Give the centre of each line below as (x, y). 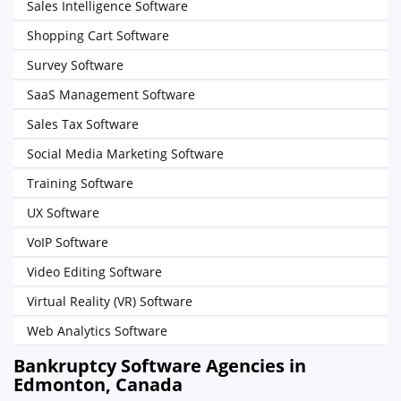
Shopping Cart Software (98, 35)
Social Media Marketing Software (125, 154)
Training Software (80, 183)
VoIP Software (68, 242)
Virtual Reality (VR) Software (110, 301)
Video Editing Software (94, 272)
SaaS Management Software (111, 94)
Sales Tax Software (83, 124)
